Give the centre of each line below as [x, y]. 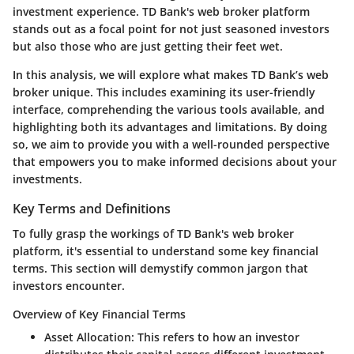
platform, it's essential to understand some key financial [166, 250]
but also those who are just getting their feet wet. [148, 46]
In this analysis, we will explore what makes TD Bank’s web [171, 74]
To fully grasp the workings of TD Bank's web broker [153, 233]
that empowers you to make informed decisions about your [175, 161]
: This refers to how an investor [215, 337]
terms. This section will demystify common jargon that [160, 268]
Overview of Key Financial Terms [99, 314]
